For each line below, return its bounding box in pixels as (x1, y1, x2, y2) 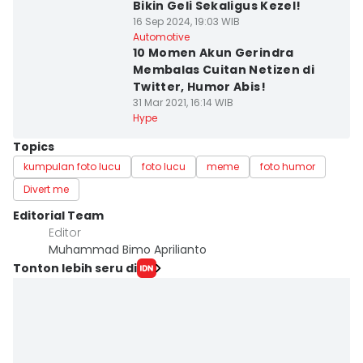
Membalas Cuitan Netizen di (132, 62, 314, 78)
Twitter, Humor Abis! (132, 79, 266, 95)
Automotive (132, 30, 190, 44)
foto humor (260, 160, 315, 173)
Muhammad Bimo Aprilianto (49, 241, 207, 258)
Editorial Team (13, 207, 104, 224)
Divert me (23, 182, 69, 196)
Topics (13, 139, 54, 155)
